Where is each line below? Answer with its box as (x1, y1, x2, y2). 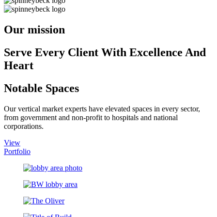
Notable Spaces (4, 81, 79, 94)
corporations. (4, 122, 44, 130)
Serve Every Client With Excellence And (4, 46, 206, 59)
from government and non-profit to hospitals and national (4, 113, 178, 122)
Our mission (4, 23, 65, 36)
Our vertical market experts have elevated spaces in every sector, (4, 104, 200, 113)
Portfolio (4, 147, 31, 155)
